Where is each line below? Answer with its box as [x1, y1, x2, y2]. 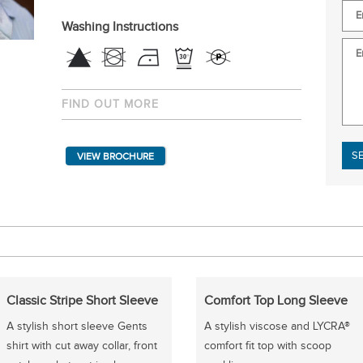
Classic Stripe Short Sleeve [6, 293, 158, 309]
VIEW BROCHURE [76, 151, 154, 162]
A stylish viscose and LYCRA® [203, 320, 350, 333]
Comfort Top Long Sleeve [203, 293, 348, 309]
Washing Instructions [61, 19, 178, 35]
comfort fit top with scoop [203, 340, 331, 352]
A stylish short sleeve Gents [6, 320, 147, 333]
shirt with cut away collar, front [6, 340, 157, 352]
